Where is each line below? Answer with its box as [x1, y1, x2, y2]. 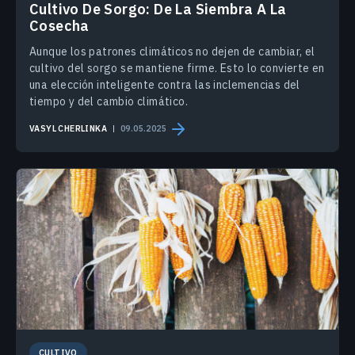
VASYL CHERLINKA [29, 123, 107, 135]
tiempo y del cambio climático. [29, 94, 188, 109]
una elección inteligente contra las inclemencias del [29, 77, 300, 92]
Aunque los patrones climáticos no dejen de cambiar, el [29, 44, 315, 59]
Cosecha [29, 16, 90, 35]
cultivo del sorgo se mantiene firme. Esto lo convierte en [29, 60, 325, 75]
